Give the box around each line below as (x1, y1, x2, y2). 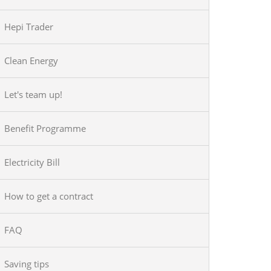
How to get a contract (4, 190, 93, 202)
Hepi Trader (4, 21, 53, 33)
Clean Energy (4, 54, 58, 67)
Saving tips (4, 258, 49, 270)
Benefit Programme (4, 122, 86, 134)
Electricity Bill (4, 156, 60, 168)
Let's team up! (4, 88, 62, 100)
